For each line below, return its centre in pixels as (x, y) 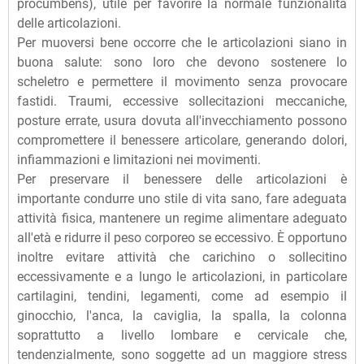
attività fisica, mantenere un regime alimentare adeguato (182, 219)
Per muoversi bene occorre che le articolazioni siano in (182, 43)
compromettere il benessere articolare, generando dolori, (182, 141)
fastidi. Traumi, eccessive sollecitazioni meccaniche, (182, 102)
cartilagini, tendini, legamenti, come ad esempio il (182, 297)
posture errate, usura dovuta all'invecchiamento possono (182, 121)
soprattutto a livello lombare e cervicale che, (182, 336)
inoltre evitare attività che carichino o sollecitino (182, 258)
